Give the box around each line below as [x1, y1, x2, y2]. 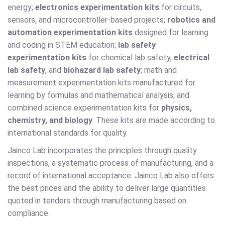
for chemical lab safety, [86, 53, 174, 63]
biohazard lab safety [63, 65, 141, 75]
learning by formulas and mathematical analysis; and [8, 90, 189, 100]
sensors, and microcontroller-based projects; [8, 15, 167, 25]
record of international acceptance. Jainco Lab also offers [8, 171, 214, 181]
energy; [8, 3, 35, 13]
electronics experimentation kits [35, 3, 159, 13]
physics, [161, 103, 192, 113]
